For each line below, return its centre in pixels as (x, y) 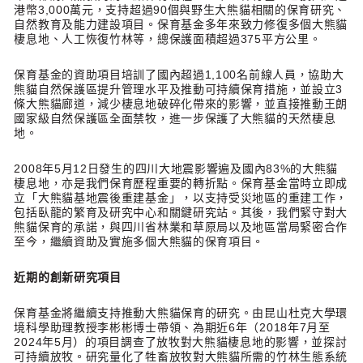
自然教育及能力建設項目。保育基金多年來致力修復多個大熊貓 (181, 24)
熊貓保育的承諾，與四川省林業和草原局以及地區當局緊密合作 (181, 227)
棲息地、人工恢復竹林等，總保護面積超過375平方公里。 (168, 39)
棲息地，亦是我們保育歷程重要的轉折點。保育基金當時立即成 (181, 183)
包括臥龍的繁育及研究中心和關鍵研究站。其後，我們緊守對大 (181, 212)
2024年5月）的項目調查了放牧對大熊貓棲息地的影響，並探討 (181, 342)
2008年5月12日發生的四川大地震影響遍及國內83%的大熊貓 (176, 169)
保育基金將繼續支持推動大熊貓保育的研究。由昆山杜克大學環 (181, 313)
